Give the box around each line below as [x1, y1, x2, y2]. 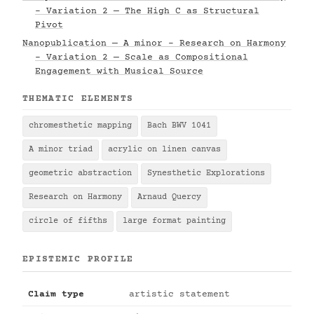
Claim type [28, 289, 84, 299]
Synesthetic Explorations [147, 169, 265, 178]
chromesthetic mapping [29, 121, 132, 130]
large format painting [123, 217, 226, 226]
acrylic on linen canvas [108, 145, 221, 154]
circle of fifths [29, 217, 107, 226]
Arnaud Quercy [137, 193, 201, 202]
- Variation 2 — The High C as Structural [35, 6, 259, 16]
